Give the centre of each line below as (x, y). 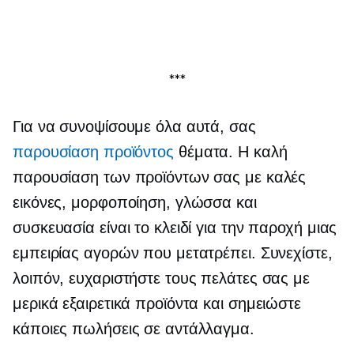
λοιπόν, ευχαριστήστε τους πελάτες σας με (161, 279)
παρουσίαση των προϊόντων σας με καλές (160, 177)
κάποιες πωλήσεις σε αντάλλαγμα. (134, 329)
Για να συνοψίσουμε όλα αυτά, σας (134, 127)
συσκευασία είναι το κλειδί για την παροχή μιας (175, 228)
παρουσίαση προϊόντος (93, 152)
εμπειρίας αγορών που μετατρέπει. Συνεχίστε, (173, 253)
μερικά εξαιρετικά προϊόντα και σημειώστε (157, 304)
